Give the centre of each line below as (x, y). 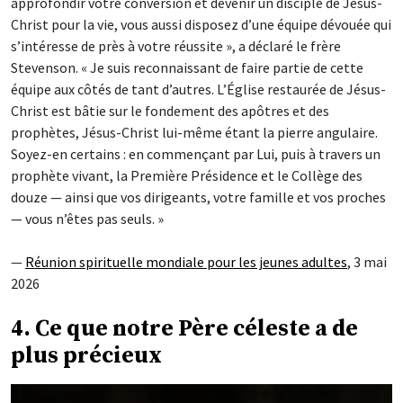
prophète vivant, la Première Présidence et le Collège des (187, 175)
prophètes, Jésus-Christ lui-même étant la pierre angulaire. (194, 132)
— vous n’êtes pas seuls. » (87, 218)
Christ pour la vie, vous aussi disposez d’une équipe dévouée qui (201, 24)
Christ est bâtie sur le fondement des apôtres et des (170, 110)
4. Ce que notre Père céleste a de (184, 328)
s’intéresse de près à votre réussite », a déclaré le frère (176, 45)
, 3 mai (367, 261)
